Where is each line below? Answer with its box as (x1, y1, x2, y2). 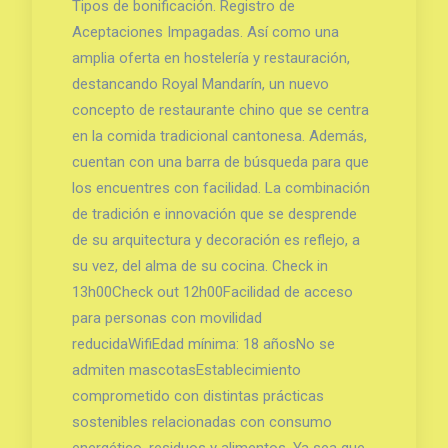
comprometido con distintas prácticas (71, 386, 324, 405)
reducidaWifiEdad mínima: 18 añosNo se (71, 334, 335, 353)
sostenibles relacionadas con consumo (71, 412, 332, 431)
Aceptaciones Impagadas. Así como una (71, 22, 339, 41)
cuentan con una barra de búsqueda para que (71, 152, 369, 171)
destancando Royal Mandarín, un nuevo (71, 74, 329, 93)
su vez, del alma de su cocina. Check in (71, 256, 328, 275)
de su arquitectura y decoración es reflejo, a (71, 230, 360, 249)
